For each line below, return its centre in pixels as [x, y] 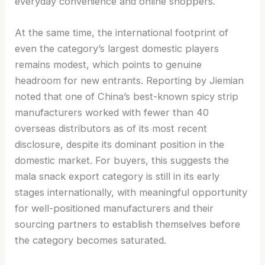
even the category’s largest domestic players [117, 49]
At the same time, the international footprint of [122, 33]
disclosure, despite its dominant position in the [120, 145]
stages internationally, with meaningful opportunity [131, 193]
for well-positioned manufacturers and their [114, 209]
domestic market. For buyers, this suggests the [122, 161]
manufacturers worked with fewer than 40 [112, 113]
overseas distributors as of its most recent [111, 129]
